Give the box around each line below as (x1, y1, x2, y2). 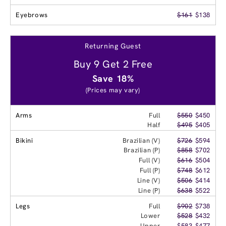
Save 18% (92, 72, 134, 84)
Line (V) (137, 176, 160, 185)
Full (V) (138, 155, 160, 164)
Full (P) (139, 165, 160, 175)
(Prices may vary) (85, 85, 141, 94)
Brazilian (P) (123, 145, 160, 154)
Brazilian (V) (122, 136, 160, 145)
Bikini (16, 136, 33, 145)
